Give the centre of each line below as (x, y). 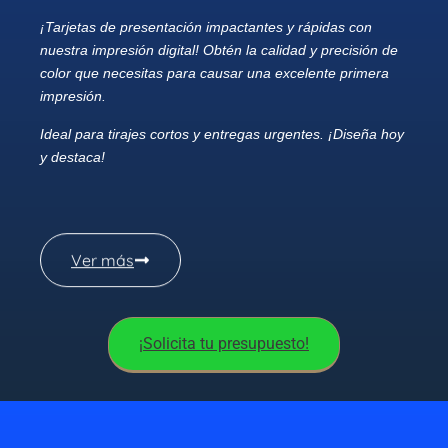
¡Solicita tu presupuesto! (224, 344)
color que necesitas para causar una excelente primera (214, 73)
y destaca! (72, 156)
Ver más (102, 260)
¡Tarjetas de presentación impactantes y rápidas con (206, 27)
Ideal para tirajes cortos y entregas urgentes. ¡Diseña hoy (222, 133)
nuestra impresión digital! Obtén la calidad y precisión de (219, 50)
